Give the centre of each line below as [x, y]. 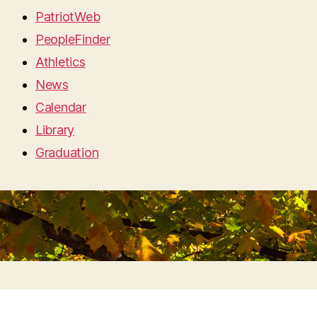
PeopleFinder [73, 39]
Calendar [61, 107]
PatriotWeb [68, 17]
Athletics [60, 62]
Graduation [67, 152]
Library [55, 130]
